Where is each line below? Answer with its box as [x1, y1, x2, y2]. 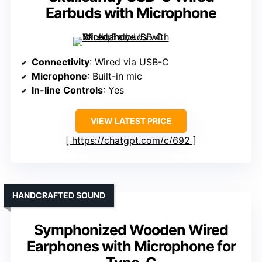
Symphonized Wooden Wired [34, 221, 228, 239]
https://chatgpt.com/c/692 [72, 135, 190, 147]
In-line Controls [32, 84, 103, 96]
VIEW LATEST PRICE [90, 116, 172, 126]
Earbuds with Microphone [46, 4, 216, 22]
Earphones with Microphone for [26, 237, 236, 256]
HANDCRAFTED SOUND [12, 190, 105, 201]
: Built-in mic [87, 70, 142, 82]
